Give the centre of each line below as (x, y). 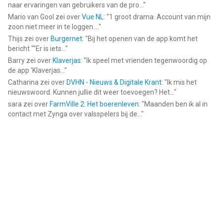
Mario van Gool (31, 17)
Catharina (23, 82)
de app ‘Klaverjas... (36, 70)
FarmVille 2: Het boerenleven (94, 104)
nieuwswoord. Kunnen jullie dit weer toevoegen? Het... (91, 92)
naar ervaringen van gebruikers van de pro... (76, 5)
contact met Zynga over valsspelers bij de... (75, 114)
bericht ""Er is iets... (37, 49)
